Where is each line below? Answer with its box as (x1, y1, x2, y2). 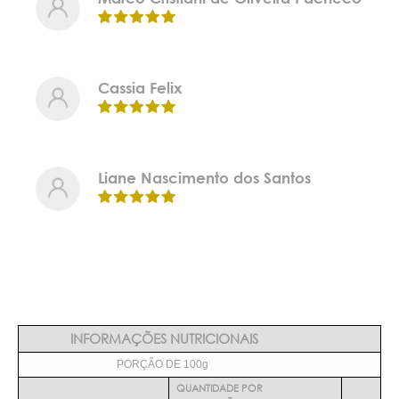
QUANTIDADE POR (176, 381, 263, 396)
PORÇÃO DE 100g (117, 358, 211, 371)
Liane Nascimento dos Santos (98, 169, 311, 187)
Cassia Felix (98, 79, 183, 97)
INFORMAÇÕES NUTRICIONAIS (69, 330, 258, 348)
